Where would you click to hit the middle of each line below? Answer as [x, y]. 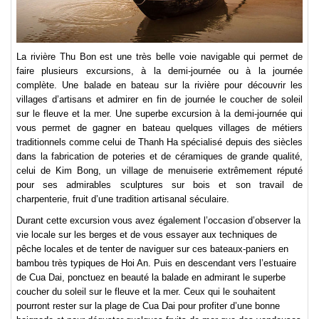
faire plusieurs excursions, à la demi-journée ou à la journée [159, 71]
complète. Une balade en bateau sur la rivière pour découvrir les [159, 85]
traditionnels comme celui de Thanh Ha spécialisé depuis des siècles [159, 142]
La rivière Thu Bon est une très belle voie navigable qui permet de [159, 57]
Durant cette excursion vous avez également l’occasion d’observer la [158, 221]
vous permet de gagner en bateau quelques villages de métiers [159, 128]
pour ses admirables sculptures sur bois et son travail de [159, 185]
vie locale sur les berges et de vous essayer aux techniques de [147, 235]
